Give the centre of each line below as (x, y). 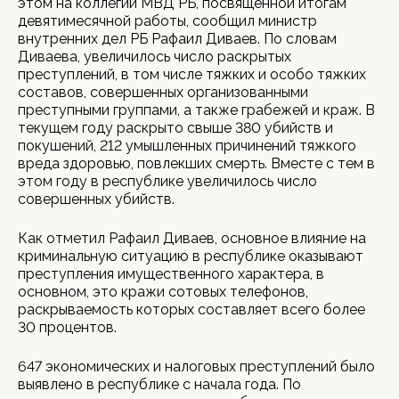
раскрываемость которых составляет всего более (191, 309)
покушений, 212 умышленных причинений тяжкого (187, 146)
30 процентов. (67, 327)
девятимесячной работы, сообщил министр (167, 21)
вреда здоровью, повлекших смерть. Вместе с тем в (196, 163)
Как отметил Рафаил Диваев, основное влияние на (192, 238)
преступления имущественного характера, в (171, 274)
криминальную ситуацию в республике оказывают (191, 256)
